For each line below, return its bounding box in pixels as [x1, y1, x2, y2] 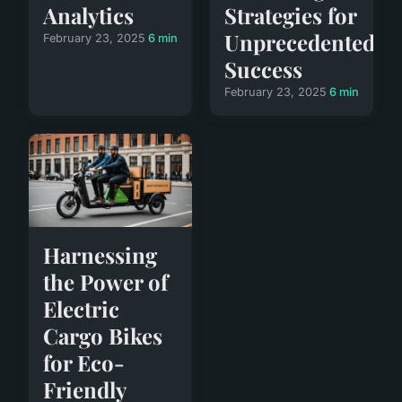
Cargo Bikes [43, 320, 162, 350]
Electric [43, 293, 119, 323]
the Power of [43, 267, 168, 296]
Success [224, 54, 302, 83]
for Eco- [43, 347, 125, 377]
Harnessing [43, 240, 157, 269]
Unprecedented [224, 27, 375, 57]
